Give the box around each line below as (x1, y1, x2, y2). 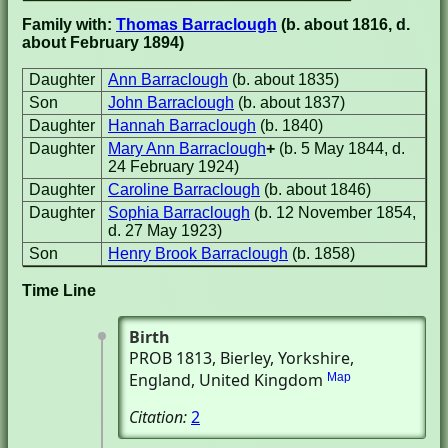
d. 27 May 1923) (108, 222, 222, 239)
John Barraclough (108, 94, 234, 111)
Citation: (129, 406, 191, 428)
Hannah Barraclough (108, 117, 256, 134)
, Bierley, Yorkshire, (212, 347, 354, 369)
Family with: (22, 16, 116, 33)
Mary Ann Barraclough (108, 140, 266, 157)
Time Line (22, 282, 96, 299)
